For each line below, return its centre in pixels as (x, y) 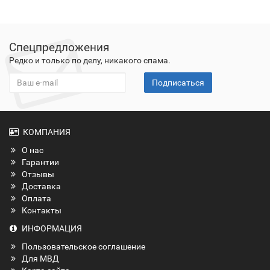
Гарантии (40, 162)
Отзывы (38, 174)
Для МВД (40, 258)
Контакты (42, 210)
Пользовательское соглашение (83, 246)
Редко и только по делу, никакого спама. (90, 60)
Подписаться (178, 82)
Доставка (41, 186)
